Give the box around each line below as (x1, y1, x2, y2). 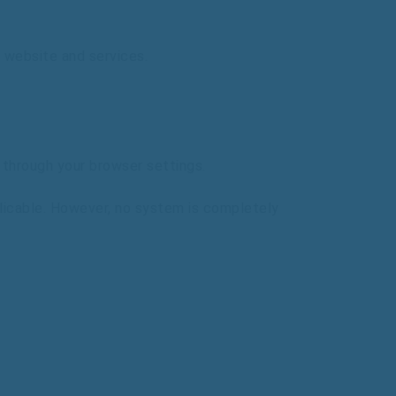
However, (49, 200, 115, 217)
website (4, 48, 57, 65)
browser (89, 157, 147, 174)
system (134, 200, 188, 217)
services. (88, 48, 148, 65)
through (2, 157, 57, 174)
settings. (147, 157, 206, 174)
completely (202, 200, 279, 217)
